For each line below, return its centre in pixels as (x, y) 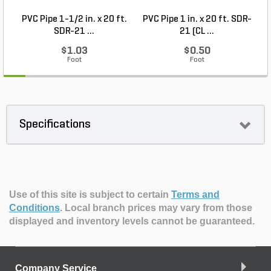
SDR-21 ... (74, 32)
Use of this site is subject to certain (90, 195)
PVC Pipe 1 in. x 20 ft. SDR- (197, 20)
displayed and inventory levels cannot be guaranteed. (132, 221)
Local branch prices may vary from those (158, 208)
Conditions (34, 208)
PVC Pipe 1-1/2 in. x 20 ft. (74, 20)
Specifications (55, 125)
